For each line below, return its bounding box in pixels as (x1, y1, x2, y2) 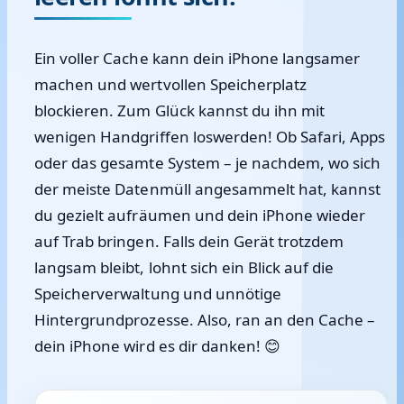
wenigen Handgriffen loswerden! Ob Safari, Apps (34, 126, 386, 147)
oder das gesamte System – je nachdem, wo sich (34, 152, 381, 173)
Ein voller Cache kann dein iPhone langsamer (34, 48, 361, 69)
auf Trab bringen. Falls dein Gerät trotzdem (34, 231, 344, 252)
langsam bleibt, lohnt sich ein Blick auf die (34, 257, 335, 278)
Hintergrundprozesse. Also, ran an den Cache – (34, 309, 376, 330)
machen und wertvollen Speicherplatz (34, 74, 308, 95)
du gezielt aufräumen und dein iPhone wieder (34, 205, 366, 225)
